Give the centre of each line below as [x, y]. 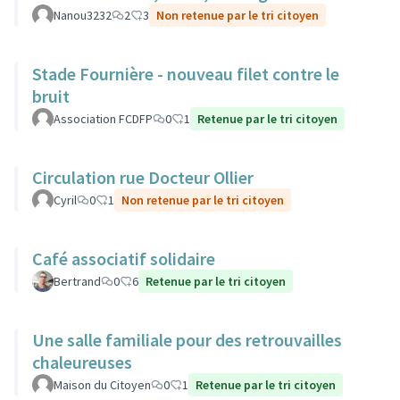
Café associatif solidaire [124, 258]
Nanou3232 [83, 15]
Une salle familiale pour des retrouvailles [187, 340]
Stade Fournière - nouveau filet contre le [186, 74]
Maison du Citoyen [102, 385]
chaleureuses [82, 362]
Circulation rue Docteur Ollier [143, 177]
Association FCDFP [103, 119]
